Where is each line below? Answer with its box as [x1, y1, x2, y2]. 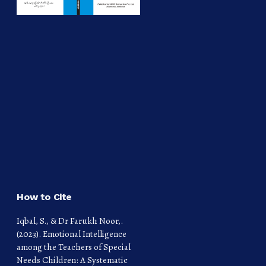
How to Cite [17, 191, 72, 202]
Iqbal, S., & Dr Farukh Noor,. [17, 214, 123, 227]
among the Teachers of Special [17, 240, 131, 253]
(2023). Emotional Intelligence [17, 227, 127, 240]
